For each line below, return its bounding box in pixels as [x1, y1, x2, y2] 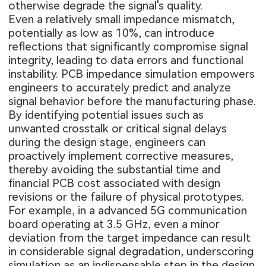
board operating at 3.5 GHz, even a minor [8, 217, 220, 232]
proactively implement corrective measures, [8, 149, 234, 163]
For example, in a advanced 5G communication [8, 204, 248, 218]
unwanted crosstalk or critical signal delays [8, 122, 227, 136]
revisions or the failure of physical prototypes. [8, 190, 245, 204]
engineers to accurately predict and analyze [8, 81, 232, 95]
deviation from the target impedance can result [8, 231, 251, 245]
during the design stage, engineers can [8, 135, 206, 150]
